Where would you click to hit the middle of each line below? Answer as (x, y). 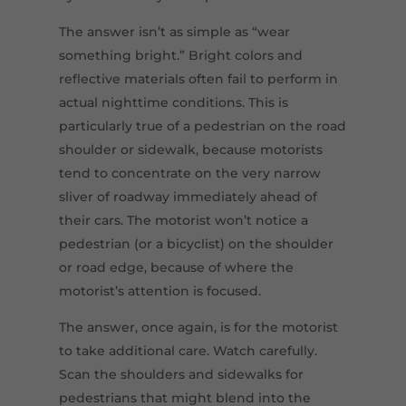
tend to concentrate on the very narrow (189, 174)
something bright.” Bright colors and (180, 56)
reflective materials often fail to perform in (198, 79)
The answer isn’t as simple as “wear (174, 32)
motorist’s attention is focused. (159, 291)
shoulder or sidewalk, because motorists (190, 150)
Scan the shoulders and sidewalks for (181, 375)
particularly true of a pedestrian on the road (202, 126)
